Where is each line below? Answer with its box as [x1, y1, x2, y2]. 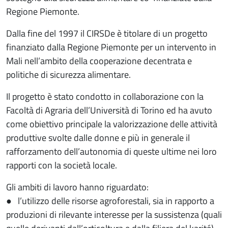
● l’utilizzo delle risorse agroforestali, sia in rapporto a [6, 193, 214, 208]
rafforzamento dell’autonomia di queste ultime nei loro [6, 144, 217, 158]
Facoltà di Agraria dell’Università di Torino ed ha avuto [6, 103, 212, 117]
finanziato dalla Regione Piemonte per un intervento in [6, 40, 216, 54]
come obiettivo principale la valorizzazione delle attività [6, 117, 217, 131]
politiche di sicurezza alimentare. [6, 67, 131, 81]
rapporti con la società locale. [6, 158, 117, 172]
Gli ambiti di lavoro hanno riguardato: [6, 180, 149, 194]
